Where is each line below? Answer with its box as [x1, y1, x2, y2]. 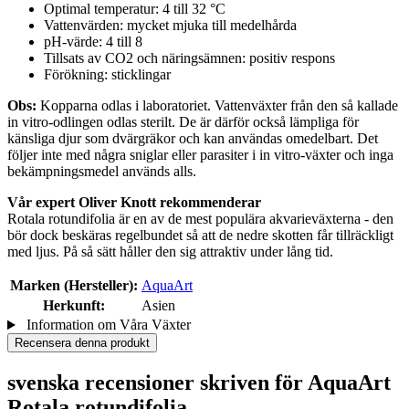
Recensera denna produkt [15, 336, 150, 351]
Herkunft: [43, 298, 105, 314]
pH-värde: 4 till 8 [44, 34, 142, 50]
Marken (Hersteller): [10, 278, 138, 294]
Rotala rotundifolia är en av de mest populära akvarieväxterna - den [7, 211, 393, 227]
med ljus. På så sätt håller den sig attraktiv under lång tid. [7, 244, 333, 260]
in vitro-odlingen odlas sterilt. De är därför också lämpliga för [7, 114, 359, 131]
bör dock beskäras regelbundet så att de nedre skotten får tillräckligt [7, 227, 393, 244]
